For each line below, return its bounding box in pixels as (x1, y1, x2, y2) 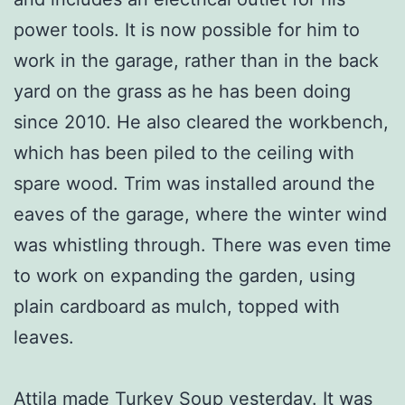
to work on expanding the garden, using (14, 264, 355, 287)
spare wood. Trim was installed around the (14, 172, 375, 194)
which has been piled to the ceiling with (14, 141, 354, 164)
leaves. (14, 325, 74, 348)
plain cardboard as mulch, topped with (14, 295, 340, 317)
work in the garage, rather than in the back (14, 49, 379, 71)
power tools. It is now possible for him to (14, 18, 360, 41)
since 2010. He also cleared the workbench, (14, 110, 389, 133)
